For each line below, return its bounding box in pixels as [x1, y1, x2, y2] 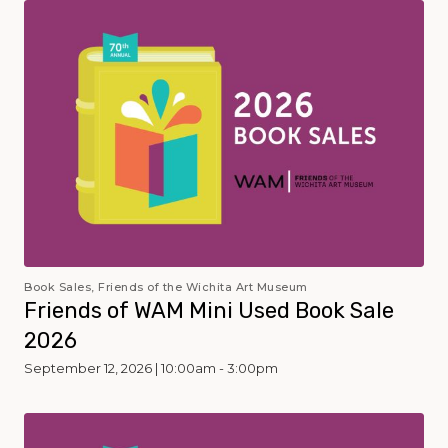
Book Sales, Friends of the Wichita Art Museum [24, 279, 308, 294]
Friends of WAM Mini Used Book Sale [24, 296, 394, 324]
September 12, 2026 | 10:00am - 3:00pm [24, 359, 278, 376]
